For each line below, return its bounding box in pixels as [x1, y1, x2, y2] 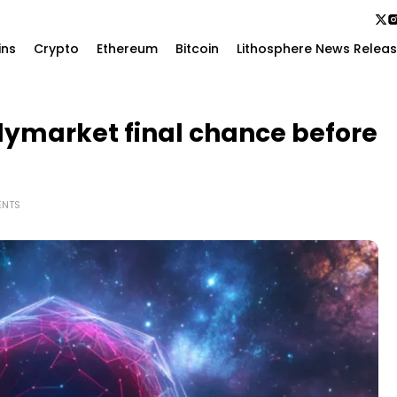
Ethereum [97, 40, 159, 58]
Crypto [34, 40, 80, 58]
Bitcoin [175, 40, 220, 58]
